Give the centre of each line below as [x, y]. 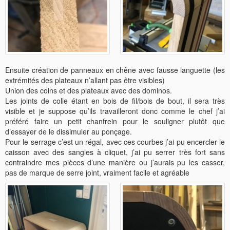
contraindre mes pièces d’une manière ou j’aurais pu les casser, [115, 162]
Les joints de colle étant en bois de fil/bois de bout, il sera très [115, 100]
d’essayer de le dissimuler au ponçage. [69, 131]
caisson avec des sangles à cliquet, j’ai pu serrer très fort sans [115, 152]
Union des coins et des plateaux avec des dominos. [89, 90]
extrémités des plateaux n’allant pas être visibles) [85, 80]
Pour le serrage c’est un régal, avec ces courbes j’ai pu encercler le [115, 141]
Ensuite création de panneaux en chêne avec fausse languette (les [115, 70]
